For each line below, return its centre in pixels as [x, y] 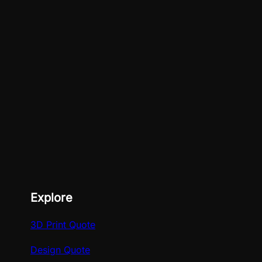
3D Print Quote [63, 224]
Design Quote [60, 249]
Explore [51, 197]
